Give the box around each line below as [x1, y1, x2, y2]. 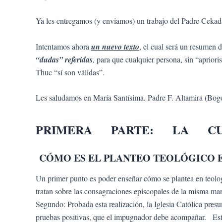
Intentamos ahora [36, 41, 91, 52]
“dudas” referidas [36, 54, 93, 65]
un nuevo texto [91, 41, 139, 52]
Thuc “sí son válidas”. [36, 66, 105, 77]
